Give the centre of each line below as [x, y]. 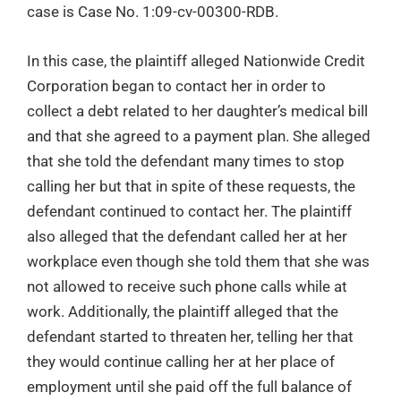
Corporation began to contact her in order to [176, 85]
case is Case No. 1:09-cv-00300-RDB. [153, 11]
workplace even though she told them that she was [198, 261]
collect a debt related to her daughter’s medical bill [197, 111]
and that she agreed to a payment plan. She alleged [199, 136]
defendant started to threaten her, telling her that [190, 336]
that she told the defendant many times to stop [186, 161]
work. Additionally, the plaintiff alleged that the [183, 311]
